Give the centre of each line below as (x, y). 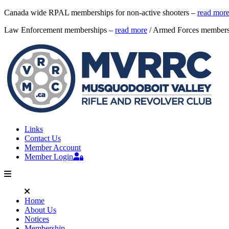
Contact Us (43, 138)
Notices (37, 219)
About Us (40, 210)
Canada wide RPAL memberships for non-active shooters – (101, 13)
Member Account (53, 147)
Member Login (49, 157)
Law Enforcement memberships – (60, 30)
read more (131, 30)
